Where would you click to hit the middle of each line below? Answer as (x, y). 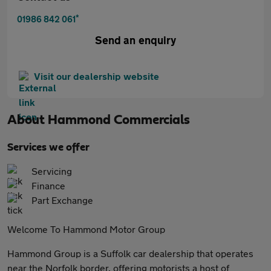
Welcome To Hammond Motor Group (86, 229)
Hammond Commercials (119, 120)
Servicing (52, 171)
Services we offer (48, 148)
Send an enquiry (135, 40)
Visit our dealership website (96, 76)
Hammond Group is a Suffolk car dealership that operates (130, 253)
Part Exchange (62, 200)
